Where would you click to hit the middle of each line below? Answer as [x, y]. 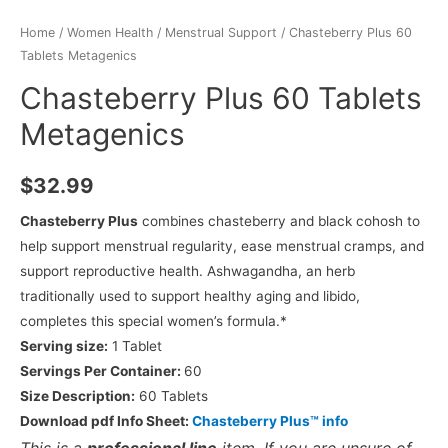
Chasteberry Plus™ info [270, 421]
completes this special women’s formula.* [153, 321]
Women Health [110, 33]
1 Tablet [135, 346]
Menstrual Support [221, 33]
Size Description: [77, 396]
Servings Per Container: [102, 371]
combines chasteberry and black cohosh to [279, 221]
